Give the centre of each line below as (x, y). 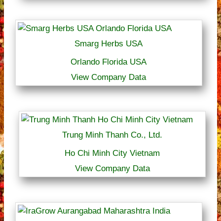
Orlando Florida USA (109, 62)
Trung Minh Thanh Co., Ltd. (112, 135)
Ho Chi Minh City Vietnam (112, 153)
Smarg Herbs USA (109, 43)
